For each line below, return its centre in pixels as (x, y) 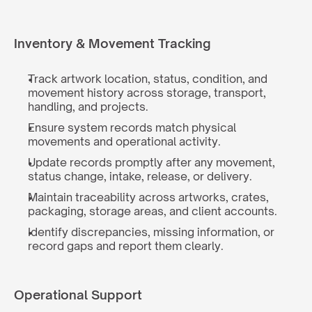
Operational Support (78, 295)
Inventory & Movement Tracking (112, 43)
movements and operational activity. (124, 141)
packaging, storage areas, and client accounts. (153, 211)
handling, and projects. (88, 107)
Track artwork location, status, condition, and (148, 79)
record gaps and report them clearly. (126, 246)
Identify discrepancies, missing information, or (151, 232)
